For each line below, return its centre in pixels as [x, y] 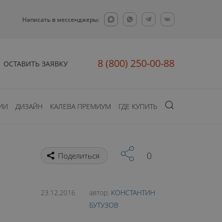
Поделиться [79, 155]
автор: [100, 193]
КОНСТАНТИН [133, 193]
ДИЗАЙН [29, 106]
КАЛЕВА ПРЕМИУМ [81, 106]
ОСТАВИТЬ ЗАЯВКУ [36, 64]
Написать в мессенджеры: [61, 19]
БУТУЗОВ [104, 205]
